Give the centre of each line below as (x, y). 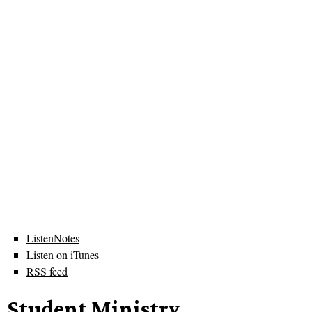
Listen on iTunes (63, 255)
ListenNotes (53, 238)
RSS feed (47, 272)
